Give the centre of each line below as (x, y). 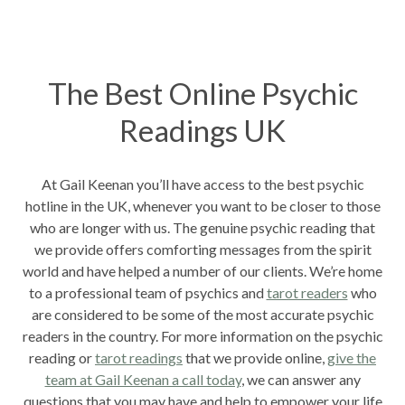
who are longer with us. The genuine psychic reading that (202, 227)
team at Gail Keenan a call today (143, 379)
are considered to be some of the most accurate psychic (202, 314)
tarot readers (307, 292)
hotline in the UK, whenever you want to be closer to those (202, 205)
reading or (62, 357)
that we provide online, (255, 357)
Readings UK (202, 130)
